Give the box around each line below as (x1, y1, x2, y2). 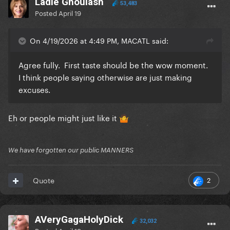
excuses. (18, 83, 54, 95)
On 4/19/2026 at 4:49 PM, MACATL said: (30, 34, 168, 46)
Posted (35, 7, 59, 18)
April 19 (59, 7, 81, 18)
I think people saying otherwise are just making (18, 70, 192, 83)
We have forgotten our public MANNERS (8, 146, 133, 155)
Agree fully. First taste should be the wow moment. (18, 58, 212, 71)
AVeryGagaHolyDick (35, 214, 123, 226)
